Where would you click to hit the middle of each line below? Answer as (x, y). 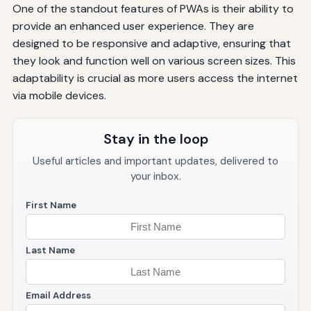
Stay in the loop (155, 139)
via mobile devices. (59, 96)
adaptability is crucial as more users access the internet (155, 78)
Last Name (50, 251)
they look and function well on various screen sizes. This (154, 61)
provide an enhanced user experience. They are (133, 26)
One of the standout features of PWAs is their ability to (153, 9)
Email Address (58, 296)
